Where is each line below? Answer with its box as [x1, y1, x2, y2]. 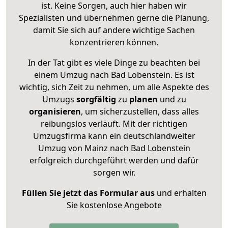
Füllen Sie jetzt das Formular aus [21, 187, 155, 198]
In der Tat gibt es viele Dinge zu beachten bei [28, 56, 200, 68]
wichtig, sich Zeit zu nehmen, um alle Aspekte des [19, 81, 209, 93]
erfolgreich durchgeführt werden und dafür [29, 154, 199, 166]
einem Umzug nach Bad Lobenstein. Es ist [34, 69, 194, 80]
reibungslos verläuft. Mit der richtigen [41, 118, 187, 129]
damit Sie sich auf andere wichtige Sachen [33, 24, 195, 36]
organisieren [29, 105, 81, 117]
